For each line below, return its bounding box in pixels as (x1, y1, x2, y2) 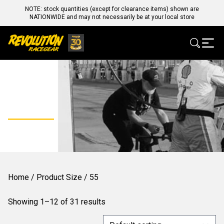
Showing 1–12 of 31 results (8, 197, 105, 207)
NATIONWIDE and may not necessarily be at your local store (29, 13, 194, 20)
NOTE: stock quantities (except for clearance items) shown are (25, 5, 199, 12)
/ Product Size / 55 (29, 172, 98, 182)
